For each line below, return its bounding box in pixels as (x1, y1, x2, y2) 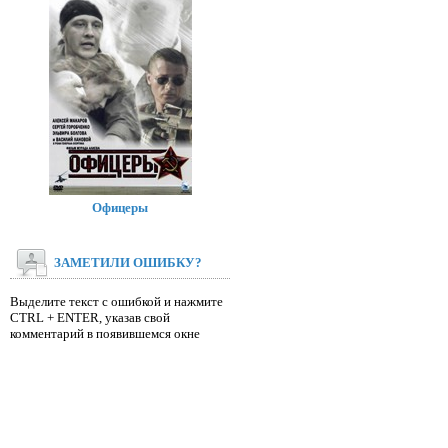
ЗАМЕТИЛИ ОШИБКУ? (54, 255, 202, 270)
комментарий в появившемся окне (10, 326, 200, 341)
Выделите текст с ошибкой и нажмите (10, 294, 223, 309)
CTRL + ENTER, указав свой (10, 310, 170, 325)
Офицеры (92, 200, 148, 215)
